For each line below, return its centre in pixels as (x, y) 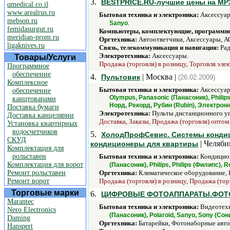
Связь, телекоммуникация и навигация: (159, 47)
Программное (28, 66)
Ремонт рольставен (36, 173)
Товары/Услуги (45, 57)
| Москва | (159, 77)
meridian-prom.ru (33, 37)
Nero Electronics (32, 210)
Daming (19, 218)
